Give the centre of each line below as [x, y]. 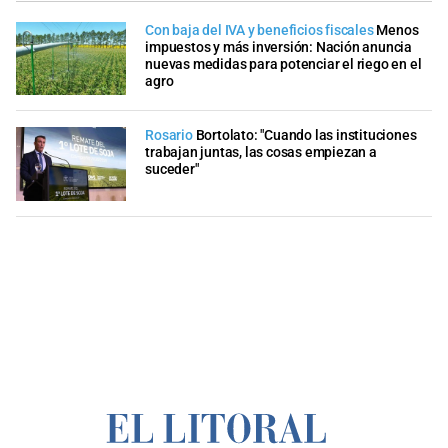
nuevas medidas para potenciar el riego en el [283, 64]
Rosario [169, 136]
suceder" [172, 170]
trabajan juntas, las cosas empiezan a [261, 153]
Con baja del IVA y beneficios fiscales [259, 30]
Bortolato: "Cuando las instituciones [306, 136]
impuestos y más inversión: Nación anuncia [278, 47]
